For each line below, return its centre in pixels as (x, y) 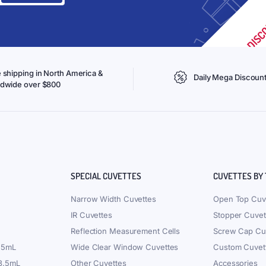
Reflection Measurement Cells (126, 231)
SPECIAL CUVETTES (106, 176)
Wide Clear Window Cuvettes (125, 247)
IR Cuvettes (91, 215)
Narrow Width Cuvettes (113, 199)
